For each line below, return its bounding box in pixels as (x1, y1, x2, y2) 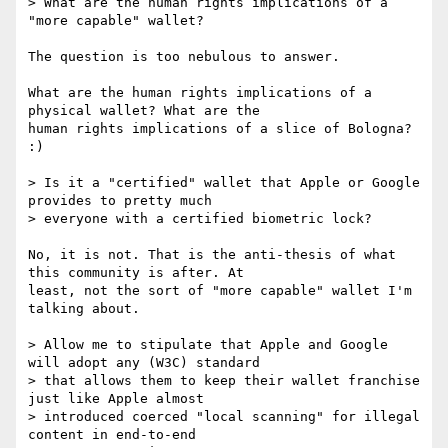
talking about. (28, 301, 140, 317)
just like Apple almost (28, 391, 204, 407)
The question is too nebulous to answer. (28, 49, 340, 65)
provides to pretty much (28, 193, 220, 209)
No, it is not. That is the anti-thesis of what (28, 247, 396, 263)
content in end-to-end (28, 427, 196, 443)
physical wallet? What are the (28, 103, 260, 119)
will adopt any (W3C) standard (28, 355, 260, 371)
